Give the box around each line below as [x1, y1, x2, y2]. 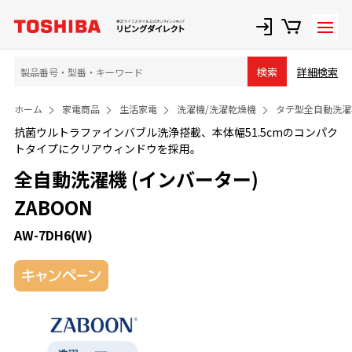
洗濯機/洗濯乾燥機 [176, 102, 256, 115]
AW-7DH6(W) [13, 225, 93, 244]
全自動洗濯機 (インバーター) [13, 165, 258, 192]
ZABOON [13, 193, 93, 221]
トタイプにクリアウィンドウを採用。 [13, 141, 201, 156]
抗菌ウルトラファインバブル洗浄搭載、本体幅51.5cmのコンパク [13, 124, 338, 140]
